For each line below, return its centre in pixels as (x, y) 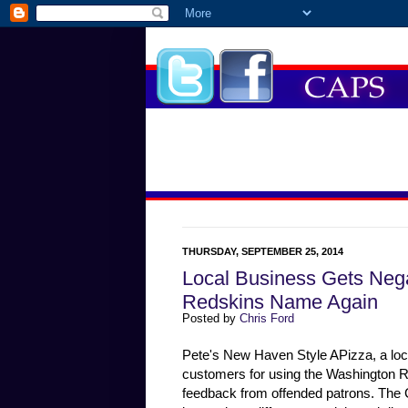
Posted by (211, 319)
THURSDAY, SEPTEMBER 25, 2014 (263, 251)
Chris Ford (267, 319)
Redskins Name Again (280, 302)
